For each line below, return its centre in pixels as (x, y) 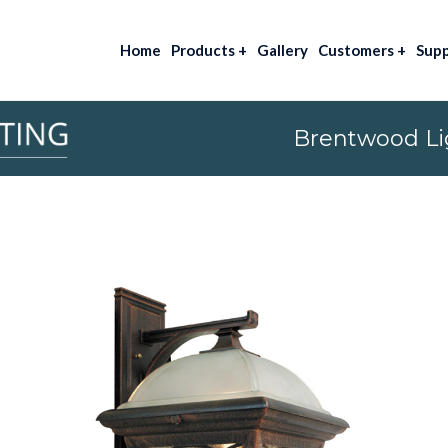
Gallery (282, 50)
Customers (357, 50)
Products (204, 50)
